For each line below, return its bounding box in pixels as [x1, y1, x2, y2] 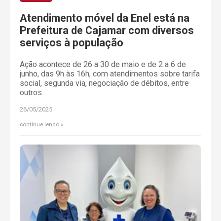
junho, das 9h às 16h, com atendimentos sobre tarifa [20, 69, 200, 78]
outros [20, 87, 42, 97]
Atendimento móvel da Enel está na [20, 12, 189, 25]
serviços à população [20, 37, 123, 49]
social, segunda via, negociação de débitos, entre [20, 78, 189, 88]
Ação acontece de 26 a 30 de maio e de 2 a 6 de [20, 59, 186, 69]
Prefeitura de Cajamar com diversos [20, 24, 194, 37]
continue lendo [20, 120, 59, 128]
